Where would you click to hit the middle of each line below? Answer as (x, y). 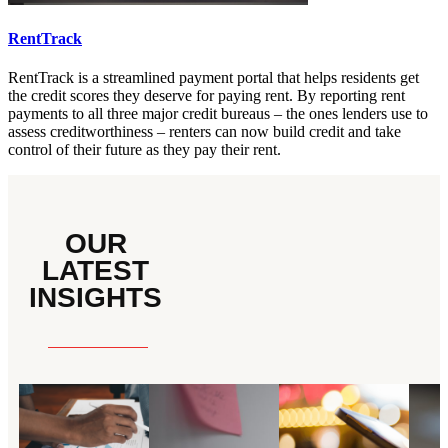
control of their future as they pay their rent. (144, 150)
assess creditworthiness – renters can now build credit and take (204, 132)
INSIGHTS (95, 298)
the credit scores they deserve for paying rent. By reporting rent (206, 96)
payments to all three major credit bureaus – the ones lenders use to (218, 114)
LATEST (95, 271)
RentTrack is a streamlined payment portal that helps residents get (213, 78)
